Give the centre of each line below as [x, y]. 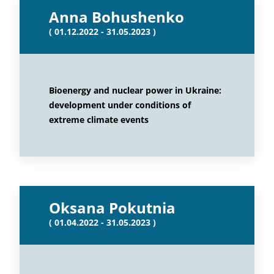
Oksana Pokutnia [112, 208]
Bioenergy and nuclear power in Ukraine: [135, 90]
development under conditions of [120, 105]
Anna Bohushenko [117, 17]
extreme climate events [99, 120]
